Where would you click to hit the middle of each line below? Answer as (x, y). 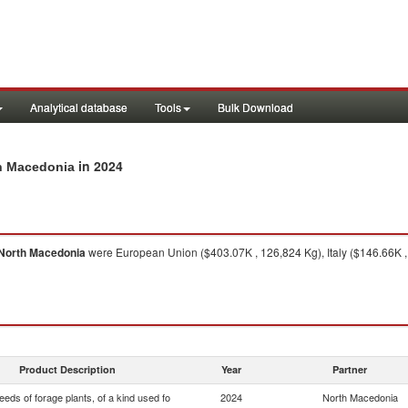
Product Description (67, 369)
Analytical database (79, 107)
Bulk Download (255, 107)
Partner (350, 369)
